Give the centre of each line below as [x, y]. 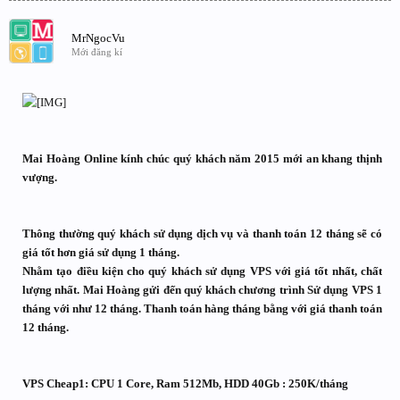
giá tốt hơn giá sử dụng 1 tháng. [101, 252]
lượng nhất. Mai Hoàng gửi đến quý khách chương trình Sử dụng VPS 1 [202, 290]
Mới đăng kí [97, 52]
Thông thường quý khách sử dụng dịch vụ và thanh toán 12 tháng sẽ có [202, 233]
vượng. [40, 177]
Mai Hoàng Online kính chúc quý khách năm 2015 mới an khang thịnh [202, 158]
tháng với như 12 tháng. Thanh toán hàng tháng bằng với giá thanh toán [202, 308]
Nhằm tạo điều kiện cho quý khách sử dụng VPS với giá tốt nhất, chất [202, 271]
